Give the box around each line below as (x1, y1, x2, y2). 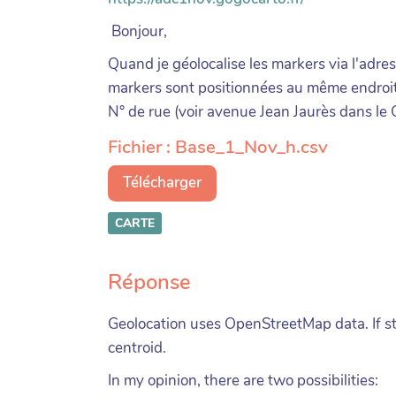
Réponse (108, 267, 191, 296)
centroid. (108, 337, 166, 358)
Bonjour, (108, 20, 167, 42)
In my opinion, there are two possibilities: (108, 369, 378, 391)
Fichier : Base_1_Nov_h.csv (108, 133, 328, 159)
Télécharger (123, 172, 202, 193)
